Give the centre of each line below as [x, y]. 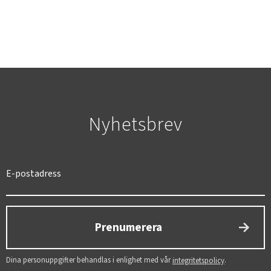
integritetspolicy [198, 261]
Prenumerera [128, 228]
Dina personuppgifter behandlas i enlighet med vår [89, 260]
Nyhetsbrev [135, 125]
